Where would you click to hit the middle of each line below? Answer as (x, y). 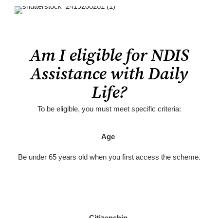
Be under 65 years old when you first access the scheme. (109, 157)
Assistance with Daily (109, 74)
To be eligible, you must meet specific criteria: (109, 109)
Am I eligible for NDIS (109, 56)
